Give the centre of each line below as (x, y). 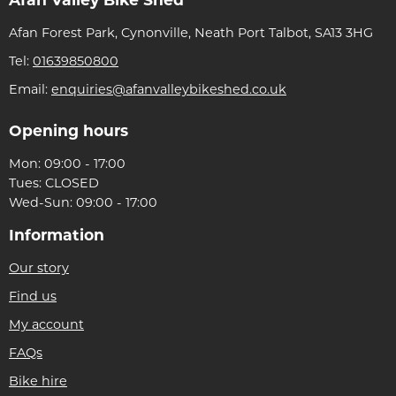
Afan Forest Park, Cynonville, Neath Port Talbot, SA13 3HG (191, 34)
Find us (33, 297)
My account (46, 325)
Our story (39, 269)
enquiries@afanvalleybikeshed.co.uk (169, 90)
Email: (30, 90)
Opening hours (69, 132)
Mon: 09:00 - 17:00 (67, 164)
